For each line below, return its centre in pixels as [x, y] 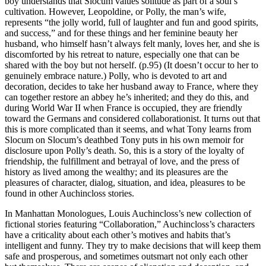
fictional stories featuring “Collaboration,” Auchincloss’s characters [130, 224]
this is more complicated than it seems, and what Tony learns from [128, 129]
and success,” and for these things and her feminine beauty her [121, 33]
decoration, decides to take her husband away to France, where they [132, 86]
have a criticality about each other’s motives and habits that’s [118, 235]
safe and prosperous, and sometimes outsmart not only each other [126, 256]
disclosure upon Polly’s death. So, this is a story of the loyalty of [124, 150]
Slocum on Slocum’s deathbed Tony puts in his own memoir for [124, 140]
